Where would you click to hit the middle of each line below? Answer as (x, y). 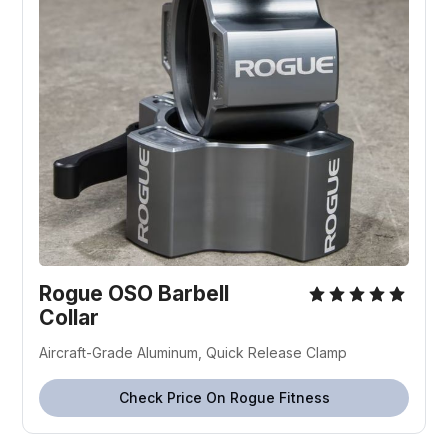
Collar (69, 318)
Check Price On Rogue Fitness (224, 398)
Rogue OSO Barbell (134, 294)
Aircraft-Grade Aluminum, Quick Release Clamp (193, 353)
